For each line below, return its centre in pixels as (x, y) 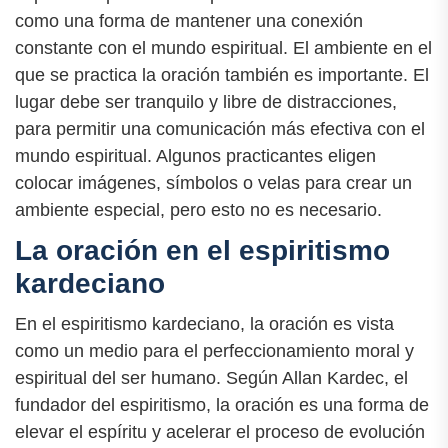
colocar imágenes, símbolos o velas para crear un (213, 182)
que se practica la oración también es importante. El (222, 74)
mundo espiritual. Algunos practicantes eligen (195, 155)
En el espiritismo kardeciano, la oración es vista (204, 323)
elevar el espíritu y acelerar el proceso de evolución (220, 431)
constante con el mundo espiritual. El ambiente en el (223, 47)
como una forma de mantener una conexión (189, 20)
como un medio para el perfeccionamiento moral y (214, 350)
